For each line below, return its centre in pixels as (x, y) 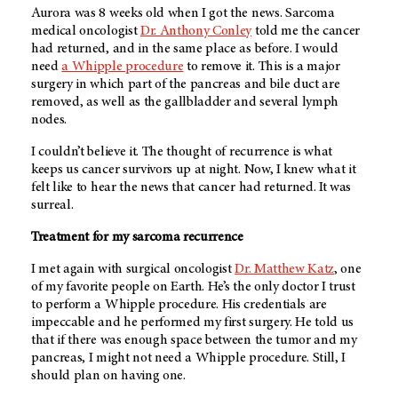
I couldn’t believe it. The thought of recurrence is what (182, 151)
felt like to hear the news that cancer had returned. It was (191, 187)
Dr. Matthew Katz (285, 269)
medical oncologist (86, 31)
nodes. (49, 119)
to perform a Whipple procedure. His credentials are (179, 304)
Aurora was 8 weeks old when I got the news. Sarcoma (183, 13)
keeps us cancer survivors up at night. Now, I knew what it (194, 169)
